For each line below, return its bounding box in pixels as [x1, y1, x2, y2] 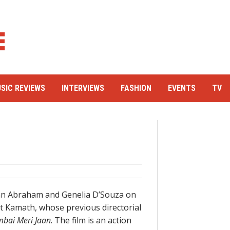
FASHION [121, 83, 151, 93]
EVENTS [168, 83, 196, 93]
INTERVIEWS [62, 83, 104, 93]
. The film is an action [51, 215, 131, 226]
